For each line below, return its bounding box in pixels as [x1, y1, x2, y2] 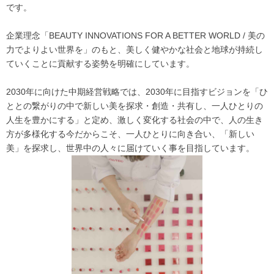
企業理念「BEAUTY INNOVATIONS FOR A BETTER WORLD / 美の [6, 30, 265, 40]
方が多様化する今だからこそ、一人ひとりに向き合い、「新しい [6, 128, 254, 139]
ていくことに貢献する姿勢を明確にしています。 [6, 58, 194, 68]
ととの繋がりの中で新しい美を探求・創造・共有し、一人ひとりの [6, 100, 263, 111]
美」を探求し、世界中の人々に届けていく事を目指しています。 [6, 143, 254, 153]
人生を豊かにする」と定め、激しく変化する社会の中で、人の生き [6, 114, 263, 125]
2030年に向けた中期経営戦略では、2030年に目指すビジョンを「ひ [6, 86, 268, 97]
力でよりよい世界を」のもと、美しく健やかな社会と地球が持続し [6, 44, 263, 54]
